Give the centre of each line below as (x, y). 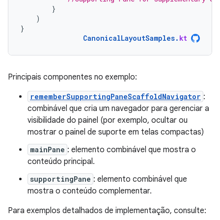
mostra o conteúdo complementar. (90, 191)
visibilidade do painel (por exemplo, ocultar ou (108, 120)
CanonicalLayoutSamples (129, 38)
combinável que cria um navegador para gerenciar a (118, 108)
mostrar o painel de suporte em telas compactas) (116, 132)
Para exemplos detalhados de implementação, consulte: (107, 210)
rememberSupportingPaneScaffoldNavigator (115, 96)
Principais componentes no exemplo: (72, 77)
